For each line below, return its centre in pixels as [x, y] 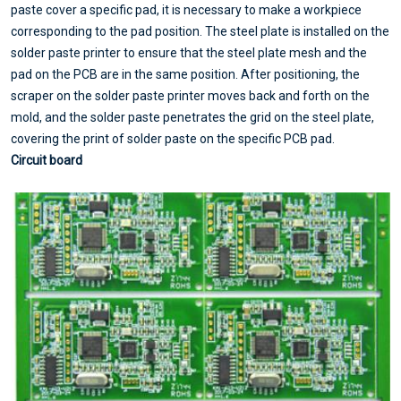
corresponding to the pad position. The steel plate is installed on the [200, 31]
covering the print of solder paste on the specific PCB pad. [173, 138]
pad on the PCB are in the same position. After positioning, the [185, 74]
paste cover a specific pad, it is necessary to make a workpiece [186, 9]
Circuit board [47, 160]
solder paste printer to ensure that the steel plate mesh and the [189, 52]
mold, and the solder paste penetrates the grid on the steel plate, [192, 117]
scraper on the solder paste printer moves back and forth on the [190, 95]
